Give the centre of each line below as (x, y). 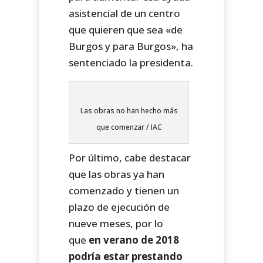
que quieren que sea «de (126, 29)
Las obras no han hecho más (129, 110)
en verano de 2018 (134, 240)
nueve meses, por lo (116, 223)
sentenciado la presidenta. (131, 62)
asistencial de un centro (125, 13)
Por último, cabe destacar (130, 157)
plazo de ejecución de (119, 207)
